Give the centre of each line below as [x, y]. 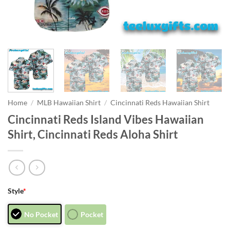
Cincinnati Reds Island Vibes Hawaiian [106, 119]
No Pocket [41, 215]
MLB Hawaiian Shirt [69, 102]
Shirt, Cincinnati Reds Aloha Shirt [93, 134]
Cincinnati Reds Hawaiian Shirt [160, 102]
